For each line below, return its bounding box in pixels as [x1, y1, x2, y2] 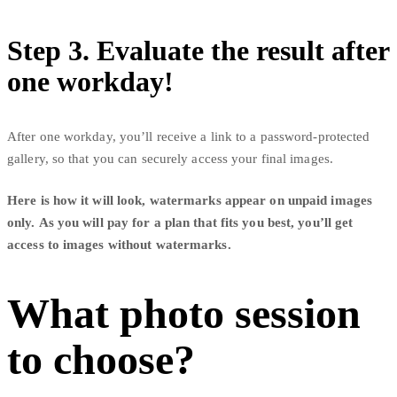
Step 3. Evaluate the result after [7, 34, 389, 66]
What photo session [7, 290, 361, 338]
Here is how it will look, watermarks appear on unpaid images [7, 192, 373, 207]
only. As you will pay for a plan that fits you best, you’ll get [7, 214, 354, 230]
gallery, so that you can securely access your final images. [7, 151, 333, 166]
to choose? [7, 336, 195, 384]
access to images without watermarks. [7, 237, 231, 252]
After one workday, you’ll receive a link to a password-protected [7, 128, 370, 144]
